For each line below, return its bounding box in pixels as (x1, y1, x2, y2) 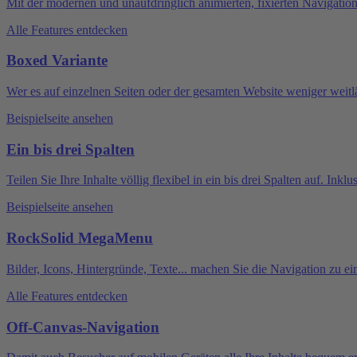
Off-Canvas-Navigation (6, 318, 159, 335)
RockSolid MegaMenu (6, 229, 153, 247)
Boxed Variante (6, 52, 108, 69)
